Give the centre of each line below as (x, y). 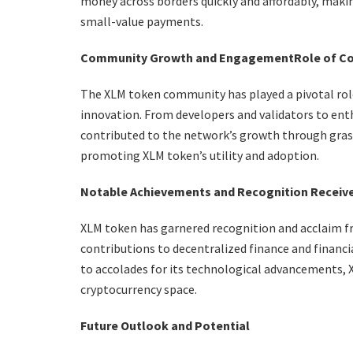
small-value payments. (142, 21)
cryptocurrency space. (139, 289)
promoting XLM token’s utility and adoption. (200, 155)
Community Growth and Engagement (187, 57)
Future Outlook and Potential (165, 325)
